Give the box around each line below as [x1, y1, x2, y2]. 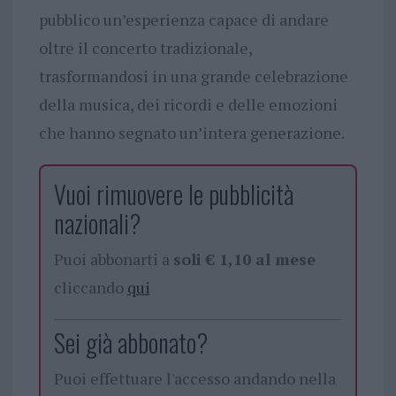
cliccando [53, 277, 127, 299]
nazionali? [53, 205, 141, 242]
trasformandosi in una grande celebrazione [38, 65, 348, 88]
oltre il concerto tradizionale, [38, 37, 252, 59]
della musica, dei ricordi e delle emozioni [38, 94, 338, 116]
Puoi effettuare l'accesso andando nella [53, 368, 336, 390]
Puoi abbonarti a [53, 248, 173, 270]
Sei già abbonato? [53, 324, 208, 362]
